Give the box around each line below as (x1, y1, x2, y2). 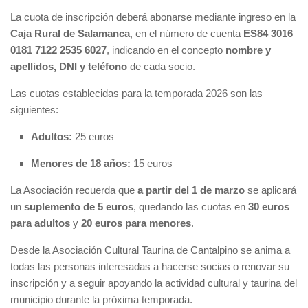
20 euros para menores (81, 217, 191, 230)
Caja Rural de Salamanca (10, 27, 130, 40)
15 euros (131, 157, 173, 170)
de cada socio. (127, 60, 195, 73)
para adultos (10, 217, 70, 230)
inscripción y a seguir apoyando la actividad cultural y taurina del (10, 277, 297, 289)
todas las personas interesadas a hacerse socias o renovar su (10, 261, 289, 273)
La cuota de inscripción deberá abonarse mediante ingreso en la (10, 11, 296, 23)
